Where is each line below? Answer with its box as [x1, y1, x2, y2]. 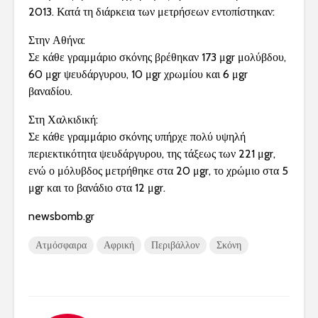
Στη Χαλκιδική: [28, 113, 98, 127]
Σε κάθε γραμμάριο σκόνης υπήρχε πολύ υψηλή [28, 130, 246, 144]
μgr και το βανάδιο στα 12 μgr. [28, 181, 165, 195]
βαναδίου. [28, 84, 72, 99]
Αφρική [104, 238, 134, 252]
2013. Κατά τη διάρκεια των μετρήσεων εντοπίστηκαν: [28, 5, 275, 19]
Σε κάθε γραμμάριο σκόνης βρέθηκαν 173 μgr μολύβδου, [28, 50, 286, 65]
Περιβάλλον [151, 238, 199, 252]
